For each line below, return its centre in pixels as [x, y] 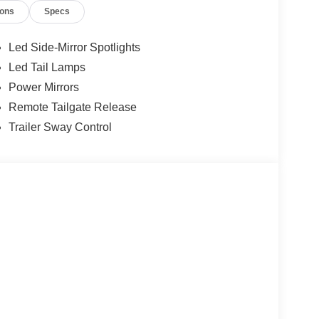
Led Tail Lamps [47, 67]
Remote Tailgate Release [72, 107]
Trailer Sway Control [60, 127]
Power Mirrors [43, 87]
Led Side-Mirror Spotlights [74, 47]
